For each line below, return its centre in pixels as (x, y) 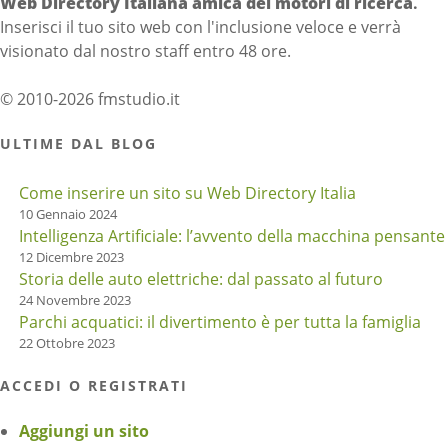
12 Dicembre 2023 (72, 256)
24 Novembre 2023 (75, 299)
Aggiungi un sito (84, 430)
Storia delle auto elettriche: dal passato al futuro (201, 278)
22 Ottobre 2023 (67, 342)
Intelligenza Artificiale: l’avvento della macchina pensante (232, 235)
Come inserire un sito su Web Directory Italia (188, 192)
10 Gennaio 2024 (68, 213)
